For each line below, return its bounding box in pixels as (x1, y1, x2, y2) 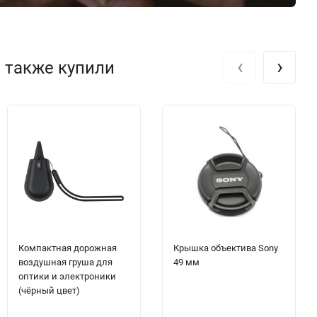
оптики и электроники (18, 271, 116, 282)
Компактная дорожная (18, 243, 117, 254)
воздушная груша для (18, 257, 113, 268)
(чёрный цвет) (18, 285, 80, 296)
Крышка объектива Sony (173, 243, 278, 254)
